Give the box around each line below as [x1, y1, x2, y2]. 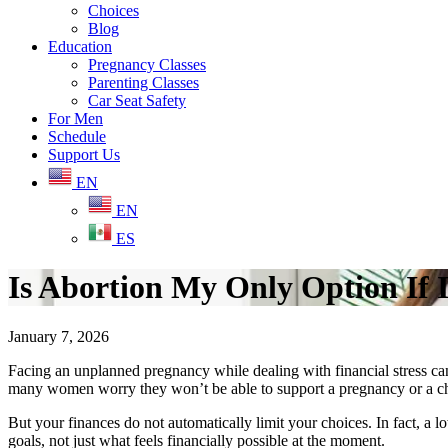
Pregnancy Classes [88, 56, 206, 73]
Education [48, 38, 112, 55]
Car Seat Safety [88, 92, 186, 109]
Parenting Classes [88, 74, 199, 91]
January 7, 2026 [8, 327, 109, 345]
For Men [48, 110, 103, 127]
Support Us [48, 146, 120, 163]
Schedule [48, 128, 106, 145]
